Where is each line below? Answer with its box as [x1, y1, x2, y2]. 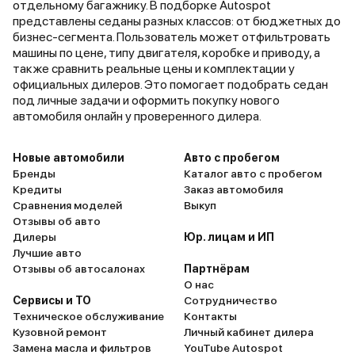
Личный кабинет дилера [184, 326, 314, 338]
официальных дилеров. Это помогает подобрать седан [13, 77, 328, 92]
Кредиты [13, 183, 62, 196]
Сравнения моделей [13, 199, 122, 212]
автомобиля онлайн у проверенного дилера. [13, 109, 261, 124]
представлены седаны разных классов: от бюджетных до [13, 13, 341, 29]
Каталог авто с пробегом [184, 167, 322, 180]
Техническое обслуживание [13, 310, 164, 323]
